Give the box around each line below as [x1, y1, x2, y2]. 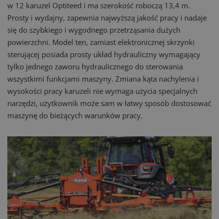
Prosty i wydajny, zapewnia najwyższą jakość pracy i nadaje [7, 13, 207, 22]
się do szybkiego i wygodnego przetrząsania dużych [7, 25, 180, 35]
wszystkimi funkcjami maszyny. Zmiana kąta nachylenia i [7, 74, 199, 84]
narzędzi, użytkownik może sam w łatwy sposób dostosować [7, 98, 211, 108]
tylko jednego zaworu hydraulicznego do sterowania [7, 62, 183, 71]
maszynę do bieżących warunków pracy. [7, 110, 143, 120]
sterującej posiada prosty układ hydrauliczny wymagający [7, 49, 200, 59]
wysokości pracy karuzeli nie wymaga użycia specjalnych [7, 86, 197, 96]
